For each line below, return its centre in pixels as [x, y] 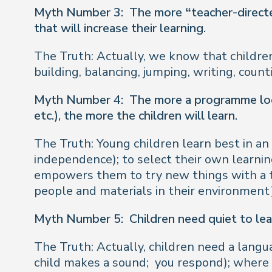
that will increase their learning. [120, 28]
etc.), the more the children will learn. [136, 116]
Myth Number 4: [79, 100]
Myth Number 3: [79, 12]
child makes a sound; [91, 263]
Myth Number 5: [79, 219]
